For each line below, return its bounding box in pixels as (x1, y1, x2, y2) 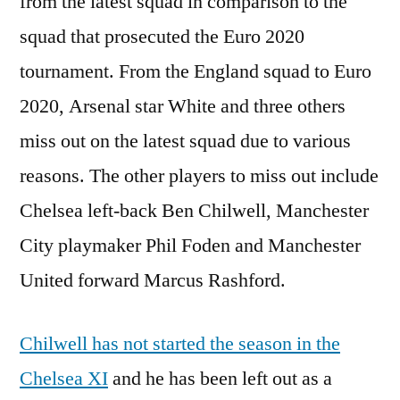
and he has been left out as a (108, 366, 332, 392)
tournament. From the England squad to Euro (20, 59, 371, 85)
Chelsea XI (20, 366, 108, 392)
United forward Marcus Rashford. (20, 268, 286, 294)
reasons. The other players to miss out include (20, 163, 379, 189)
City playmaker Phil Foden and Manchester (20, 233, 361, 259)
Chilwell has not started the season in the (20, 331, 340, 357)
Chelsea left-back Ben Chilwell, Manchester (20, 198, 369, 224)
